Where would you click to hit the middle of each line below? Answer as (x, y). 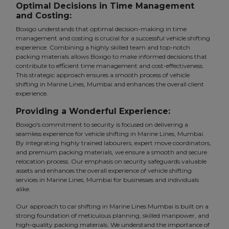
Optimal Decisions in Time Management (105, 6)
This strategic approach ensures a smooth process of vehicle (103, 75)
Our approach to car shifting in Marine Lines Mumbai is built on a (112, 207)
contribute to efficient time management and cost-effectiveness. (110, 66)
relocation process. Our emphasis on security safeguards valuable (111, 162)
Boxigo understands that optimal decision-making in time (101, 29)
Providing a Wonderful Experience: (93, 111)
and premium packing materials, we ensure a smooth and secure (111, 152)
